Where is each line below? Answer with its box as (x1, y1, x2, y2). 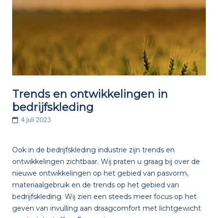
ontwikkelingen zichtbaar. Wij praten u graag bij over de (12, 157, 200, 166)
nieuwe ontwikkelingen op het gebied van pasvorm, (12, 169, 188, 178)
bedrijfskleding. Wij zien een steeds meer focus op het (12, 192, 197, 201)
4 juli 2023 (20, 115, 51, 124)
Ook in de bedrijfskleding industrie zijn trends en (12, 145, 175, 155)
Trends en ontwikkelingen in (12, 87, 168, 101)
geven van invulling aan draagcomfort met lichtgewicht (12, 204, 201, 213)
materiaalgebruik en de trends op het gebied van (12, 181, 179, 190)
